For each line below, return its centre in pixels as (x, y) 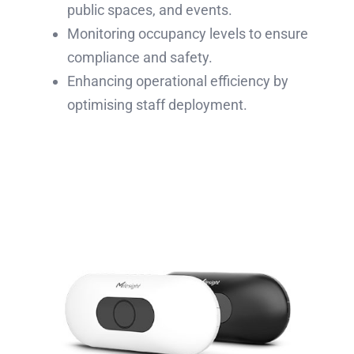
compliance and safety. (139, 58)
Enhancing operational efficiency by (177, 81)
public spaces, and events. (149, 10)
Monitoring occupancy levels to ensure (187, 34)
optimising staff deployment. (157, 105)
